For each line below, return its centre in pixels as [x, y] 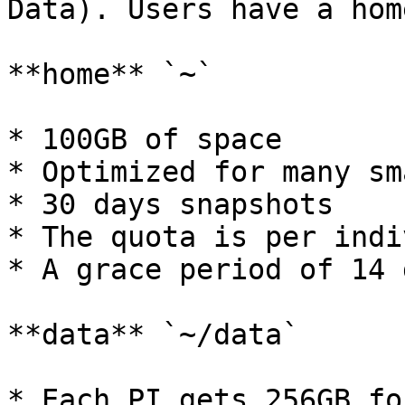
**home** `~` [110, 74]
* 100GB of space [145, 139]
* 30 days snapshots [170, 204]
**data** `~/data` [153, 334]
